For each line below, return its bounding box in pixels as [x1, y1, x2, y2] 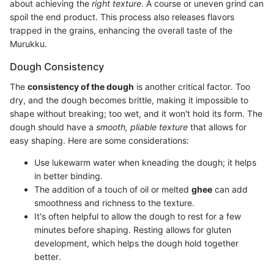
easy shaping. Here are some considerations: [10, 135, 189, 146]
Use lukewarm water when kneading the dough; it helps [34, 157, 256, 168]
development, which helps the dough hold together [34, 237, 239, 248]
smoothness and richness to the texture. [34, 197, 194, 208]
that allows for [188, 121, 246, 132]
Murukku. [10, 39, 47, 50]
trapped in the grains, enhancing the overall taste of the [10, 25, 232, 36]
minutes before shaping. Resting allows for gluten [34, 224, 231, 235]
